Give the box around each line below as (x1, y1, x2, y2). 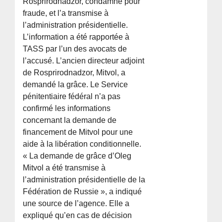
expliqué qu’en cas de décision (23, 211, 132, 220)
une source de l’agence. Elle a (23, 199, 130, 208)
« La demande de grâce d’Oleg (23, 152, 132, 161)
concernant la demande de (23, 116, 117, 125)
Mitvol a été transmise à (23, 164, 106, 172)
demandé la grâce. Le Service (23, 80, 128, 89)
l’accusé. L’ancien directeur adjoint (23, 56, 145, 65)
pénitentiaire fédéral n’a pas (23, 92, 121, 101)
